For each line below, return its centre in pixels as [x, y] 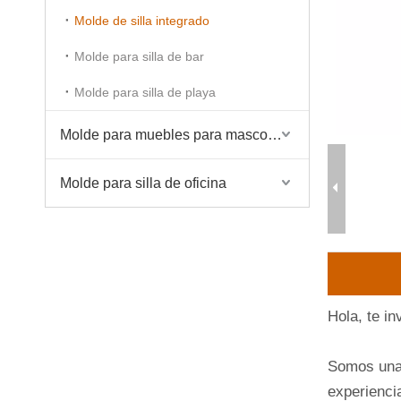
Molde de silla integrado [142, 20]
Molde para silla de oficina [143, 183]
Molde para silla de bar [139, 56]
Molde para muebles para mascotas [275, 134]
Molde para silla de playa [145, 92]
